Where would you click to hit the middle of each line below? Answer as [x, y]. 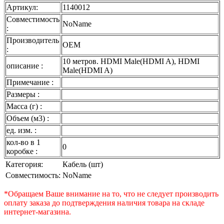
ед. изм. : [21, 130]
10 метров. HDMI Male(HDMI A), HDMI [131, 61]
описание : [25, 65]
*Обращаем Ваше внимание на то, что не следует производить [111, 193]
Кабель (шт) [83, 164]
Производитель [33, 40]
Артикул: [22, 7]
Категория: [24, 164]
